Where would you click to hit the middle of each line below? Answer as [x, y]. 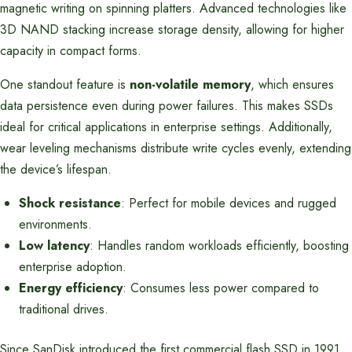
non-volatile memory [190, 84]
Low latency [54, 246]
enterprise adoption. [73, 267]
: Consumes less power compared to [221, 288]
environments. [55, 224]
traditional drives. [64, 309]
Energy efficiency [71, 288]
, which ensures [292, 84]
